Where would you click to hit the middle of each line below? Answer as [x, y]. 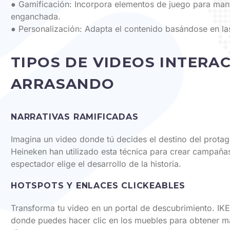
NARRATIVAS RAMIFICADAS [75, 117]
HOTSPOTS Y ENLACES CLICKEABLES [98, 185]
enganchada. [36, 17]
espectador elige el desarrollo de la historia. [96, 164]
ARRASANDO [63, 83]
